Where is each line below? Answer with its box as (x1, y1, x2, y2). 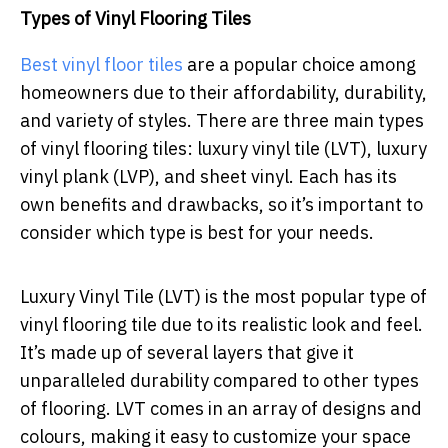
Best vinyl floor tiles (20, 53, 183, 77)
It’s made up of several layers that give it (20, 341, 354, 365)
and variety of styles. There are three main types (20, 109, 424, 133)
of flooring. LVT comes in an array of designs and (20, 397, 422, 421)
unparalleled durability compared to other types (20, 369, 419, 393)
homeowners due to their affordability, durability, (20, 81, 427, 105)
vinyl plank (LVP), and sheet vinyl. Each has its (20, 165, 397, 189)
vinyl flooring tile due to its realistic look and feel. (20, 313, 423, 337)
